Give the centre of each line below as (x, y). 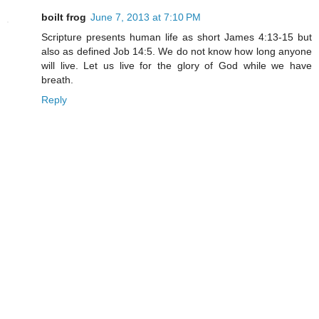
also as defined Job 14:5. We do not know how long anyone (177, 52)
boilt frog (64, 17)
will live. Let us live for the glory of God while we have (177, 66)
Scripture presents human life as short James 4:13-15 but (177, 37)
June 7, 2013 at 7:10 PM (146, 17)
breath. (57, 80)
